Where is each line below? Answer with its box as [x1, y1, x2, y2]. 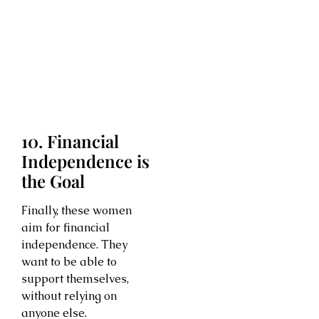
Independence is [21, 150, 150, 173]
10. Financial [21, 130, 119, 153]
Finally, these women [21, 203, 132, 219]
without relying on [21, 288, 117, 304]
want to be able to [21, 254, 117, 270]
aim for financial [21, 220, 110, 236]
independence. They [21, 237, 127, 253]
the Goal [21, 169, 85, 193]
